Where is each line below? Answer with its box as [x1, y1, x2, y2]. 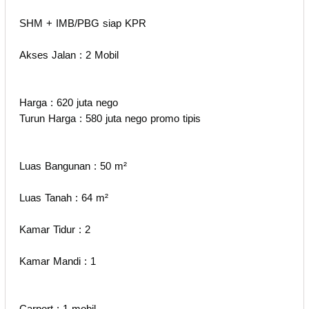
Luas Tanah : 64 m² [19, 191, 108, 203]
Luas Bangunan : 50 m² [19, 159, 127, 172]
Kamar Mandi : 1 [19, 255, 96, 267]
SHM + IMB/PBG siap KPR [19, 17, 146, 29]
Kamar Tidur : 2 [19, 223, 90, 235]
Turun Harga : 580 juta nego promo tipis [19, 112, 201, 124]
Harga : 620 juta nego [19, 96, 118, 108]
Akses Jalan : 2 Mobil [19, 48, 122, 61]
